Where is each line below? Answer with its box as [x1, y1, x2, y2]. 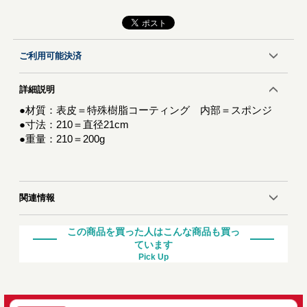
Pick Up [138, 252, 169, 262]
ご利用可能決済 [19, 51, 82, 62]
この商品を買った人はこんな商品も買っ [67, 226, 240, 238]
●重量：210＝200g [19, 133, 106, 145]
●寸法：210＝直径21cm [19, 119, 130, 131]
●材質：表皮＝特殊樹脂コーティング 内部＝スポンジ [19, 104, 273, 116]
